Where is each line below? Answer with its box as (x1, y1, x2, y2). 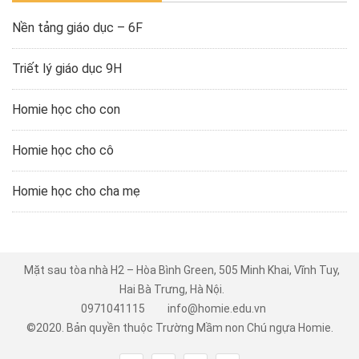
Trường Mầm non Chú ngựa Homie (155, 321, 331, 334)
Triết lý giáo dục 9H (12, 60, 122, 76)
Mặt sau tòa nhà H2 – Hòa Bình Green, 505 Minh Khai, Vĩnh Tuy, (23, 263, 340, 276)
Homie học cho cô (12, 142, 114, 158)
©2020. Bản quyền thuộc (26, 321, 155, 334)
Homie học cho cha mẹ (12, 183, 140, 199)
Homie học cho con (12, 101, 120, 117)
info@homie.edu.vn (167, 301, 266, 315)
